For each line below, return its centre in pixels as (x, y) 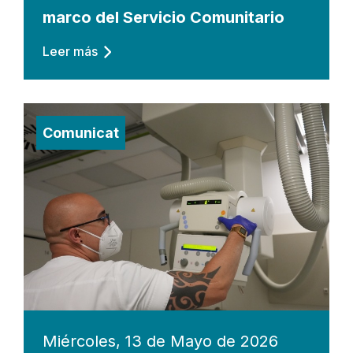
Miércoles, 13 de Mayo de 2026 (160, 341)
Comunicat (81, 133)
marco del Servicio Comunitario (163, 18)
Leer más (70, 52)
